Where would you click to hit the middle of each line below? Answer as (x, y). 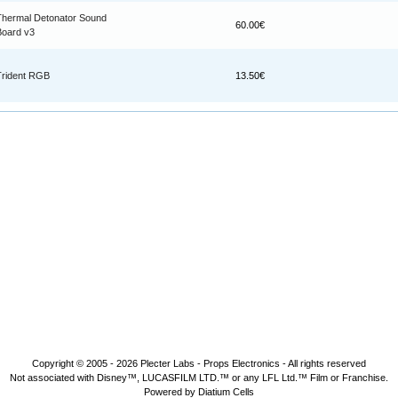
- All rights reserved (323, 363)
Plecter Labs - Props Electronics (210, 363)
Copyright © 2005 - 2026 (86, 363)
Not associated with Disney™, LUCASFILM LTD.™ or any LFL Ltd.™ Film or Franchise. (199, 378)
